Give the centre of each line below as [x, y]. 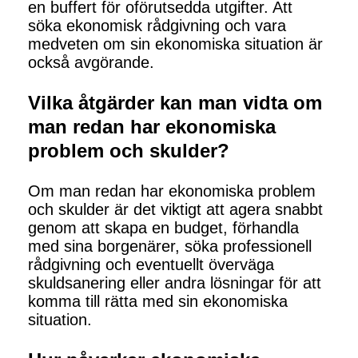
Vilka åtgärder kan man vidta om [175, 103]
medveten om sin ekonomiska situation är [175, 44]
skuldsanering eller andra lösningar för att [175, 283]
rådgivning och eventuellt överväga [151, 265]
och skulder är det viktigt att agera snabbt [175, 210]
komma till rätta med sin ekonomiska [158, 302]
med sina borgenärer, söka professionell [170, 247]
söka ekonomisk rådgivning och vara [157, 26]
